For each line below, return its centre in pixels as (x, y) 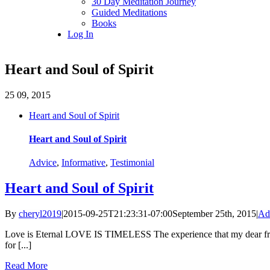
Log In (80, 34)
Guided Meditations (129, 12)
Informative (83, 163)
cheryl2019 (40, 214)
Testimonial (132, 163)
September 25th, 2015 (214, 214)
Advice (43, 163)
